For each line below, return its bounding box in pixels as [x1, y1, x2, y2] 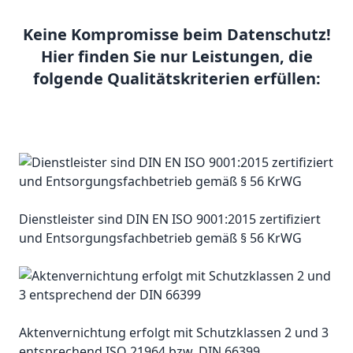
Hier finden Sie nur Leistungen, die [40, 46, 313, 68]
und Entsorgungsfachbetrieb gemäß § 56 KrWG [19, 229, 302, 247]
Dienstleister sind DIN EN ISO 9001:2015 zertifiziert [19, 210, 321, 229]
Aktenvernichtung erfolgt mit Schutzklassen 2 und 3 [19, 324, 329, 342]
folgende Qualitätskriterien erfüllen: [32, 68, 321, 90]
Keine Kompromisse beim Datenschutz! [22, 24, 331, 46]
